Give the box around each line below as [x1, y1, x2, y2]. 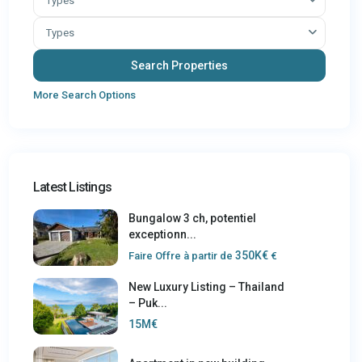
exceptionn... [128, 228, 196, 241]
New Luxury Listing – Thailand [128, 280, 284, 293]
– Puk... [128, 297, 167, 309]
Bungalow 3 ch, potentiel [128, 212, 256, 225]
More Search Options [33, 89, 136, 101]
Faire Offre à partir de [128, 250, 233, 262]
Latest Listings [33, 179, 112, 195]
